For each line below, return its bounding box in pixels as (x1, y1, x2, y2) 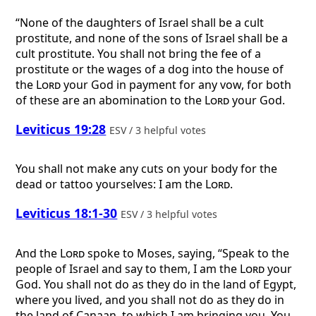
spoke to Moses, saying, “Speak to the (85, 245, 290, 261)
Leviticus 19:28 (16, 120, 107, 138)
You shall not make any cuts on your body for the (16, 161, 278, 177)
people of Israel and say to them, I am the (16, 260, 241, 276)
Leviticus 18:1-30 (16, 204, 118, 221)
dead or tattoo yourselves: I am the (16, 176, 206, 193)
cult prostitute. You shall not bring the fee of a (16, 46, 262, 62)
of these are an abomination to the (16, 92, 205, 109)
